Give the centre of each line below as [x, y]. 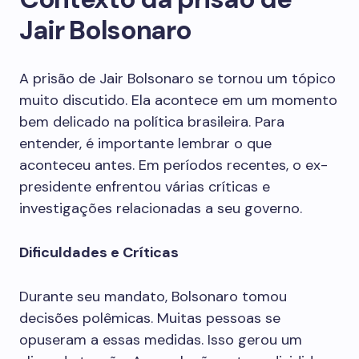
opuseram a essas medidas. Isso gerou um [161, 340]
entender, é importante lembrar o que [145, 143]
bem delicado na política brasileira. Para [152, 122]
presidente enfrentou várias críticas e [145, 187]
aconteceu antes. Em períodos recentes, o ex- [173, 165]
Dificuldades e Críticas [99, 252]
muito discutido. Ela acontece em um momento [178, 100]
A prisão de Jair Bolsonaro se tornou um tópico [177, 79]
